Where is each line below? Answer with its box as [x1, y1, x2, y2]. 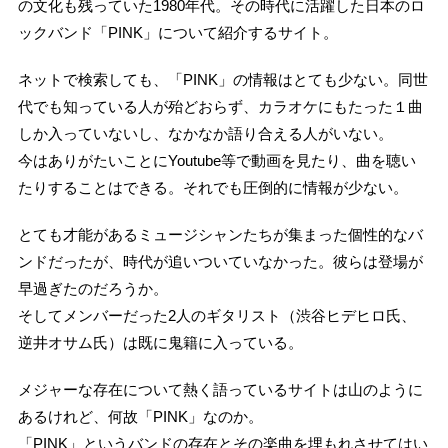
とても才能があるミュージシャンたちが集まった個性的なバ [18, 225, 424, 243]
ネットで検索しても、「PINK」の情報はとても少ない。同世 [18, 70, 429, 88]
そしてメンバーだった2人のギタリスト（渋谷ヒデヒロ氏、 [18, 306, 417, 324]
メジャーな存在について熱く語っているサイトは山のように [18, 380, 424, 398]
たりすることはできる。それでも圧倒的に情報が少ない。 [18, 178, 409, 196]
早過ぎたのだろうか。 [18, 279, 169, 297]
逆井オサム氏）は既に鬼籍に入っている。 [18, 333, 304, 351]
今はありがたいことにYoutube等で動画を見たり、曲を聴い [18, 151, 417, 169]
